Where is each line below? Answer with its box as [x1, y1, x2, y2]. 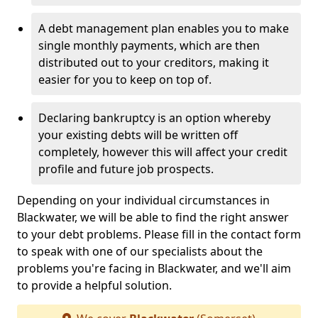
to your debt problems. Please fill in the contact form [17, 226, 301, 242]
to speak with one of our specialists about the [17, 243, 263, 259]
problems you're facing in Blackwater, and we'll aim [17, 261, 291, 276]
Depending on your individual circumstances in [17, 192, 270, 208]
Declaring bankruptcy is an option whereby [38, 110, 270, 126]
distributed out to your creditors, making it [38, 55, 269, 70]
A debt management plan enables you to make [38, 21, 289, 36]
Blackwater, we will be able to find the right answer [17, 209, 289, 225]
